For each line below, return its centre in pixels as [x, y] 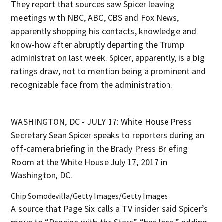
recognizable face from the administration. [92, 84]
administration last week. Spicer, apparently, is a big [108, 58]
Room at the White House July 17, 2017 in [89, 162]
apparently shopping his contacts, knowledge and [104, 31]
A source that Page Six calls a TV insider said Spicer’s [109, 208]
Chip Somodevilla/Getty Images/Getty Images [90, 196]
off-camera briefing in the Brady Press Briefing [100, 148]
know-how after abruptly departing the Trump [98, 44]
